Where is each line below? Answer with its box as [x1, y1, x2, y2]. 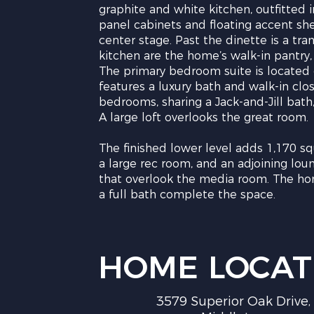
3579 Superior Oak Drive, [156, 294, 310, 309]
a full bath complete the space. [99, 188, 276, 201]
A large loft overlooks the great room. [99, 111, 309, 124]
